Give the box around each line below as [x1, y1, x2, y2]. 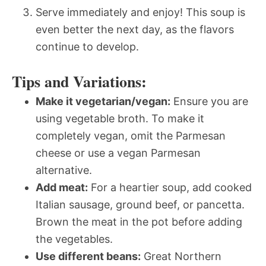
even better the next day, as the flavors [36, 23, 234, 36]
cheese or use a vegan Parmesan [36, 146, 201, 159]
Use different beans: [36, 249, 141, 262]
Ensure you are [170, 94, 248, 107]
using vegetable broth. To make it [36, 112, 204, 125]
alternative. [36, 163, 92, 176]
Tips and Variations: [12, 69, 147, 93]
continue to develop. [36, 40, 139, 53]
